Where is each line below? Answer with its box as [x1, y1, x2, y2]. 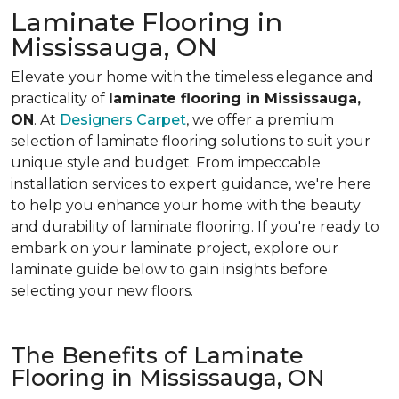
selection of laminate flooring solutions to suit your [11, 133, 370, 150]
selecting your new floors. [11, 282, 193, 299]
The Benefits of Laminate [11, 342, 304, 369]
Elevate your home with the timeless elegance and [11, 69, 374, 85]
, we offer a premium [186, 111, 334, 128]
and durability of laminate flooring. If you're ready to [11, 218, 379, 235]
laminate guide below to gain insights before [11, 261, 328, 278]
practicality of [11, 90, 109, 107]
